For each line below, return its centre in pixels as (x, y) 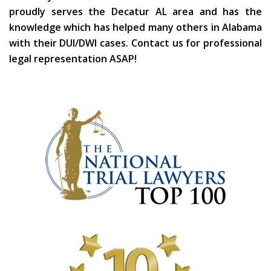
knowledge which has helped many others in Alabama (135, 28)
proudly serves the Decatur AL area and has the (135, 12)
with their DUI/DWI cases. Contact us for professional (135, 43)
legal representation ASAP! (73, 59)
